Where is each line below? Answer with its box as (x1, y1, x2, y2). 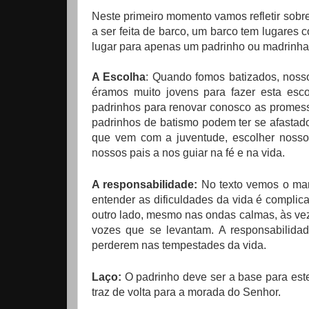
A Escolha (92, 70, 146, 83)
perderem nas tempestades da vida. (92, 239, 266, 251)
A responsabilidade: (92, 178, 198, 190)
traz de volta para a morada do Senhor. (92, 286, 281, 298)
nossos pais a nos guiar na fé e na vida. (92, 146, 285, 159)
